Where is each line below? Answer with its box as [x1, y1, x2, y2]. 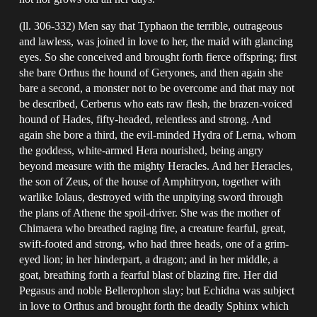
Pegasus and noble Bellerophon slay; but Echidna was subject [19, 284, 295, 296]
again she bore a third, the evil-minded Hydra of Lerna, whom [19, 128, 296, 141]
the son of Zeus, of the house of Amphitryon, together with [19, 175, 282, 188]
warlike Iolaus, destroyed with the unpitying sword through [19, 190, 284, 203]
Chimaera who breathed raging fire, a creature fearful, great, [19, 221, 287, 234]
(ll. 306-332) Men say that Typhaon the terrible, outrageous [19, 19, 283, 32]
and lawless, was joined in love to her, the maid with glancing [19, 35, 294, 47]
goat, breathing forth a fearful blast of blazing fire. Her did [19, 268, 278, 281]
